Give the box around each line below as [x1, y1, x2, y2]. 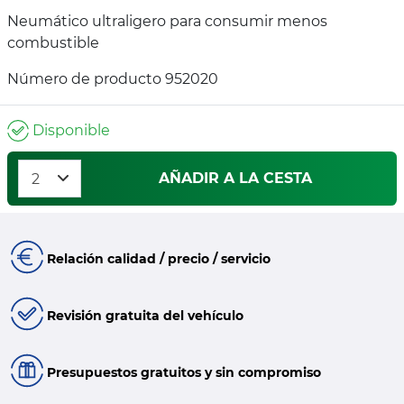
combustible [7, 34, 99, 52]
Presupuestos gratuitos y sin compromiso [46, 363, 321, 381]
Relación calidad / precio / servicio [46, 251, 271, 268]
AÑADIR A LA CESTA [159, 169, 312, 187]
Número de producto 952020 [7, 70, 218, 88]
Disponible [29, 122, 110, 140]
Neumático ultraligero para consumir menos [7, 13, 327, 31]
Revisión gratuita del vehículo [46, 307, 243, 324]
